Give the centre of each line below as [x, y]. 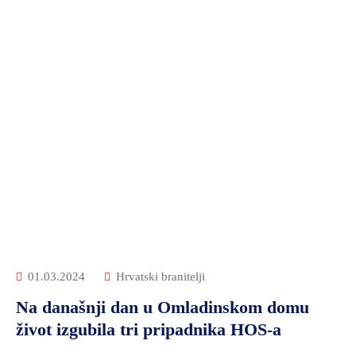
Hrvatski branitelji [161, 277]
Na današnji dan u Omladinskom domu [163, 307]
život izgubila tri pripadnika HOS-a [149, 329]
